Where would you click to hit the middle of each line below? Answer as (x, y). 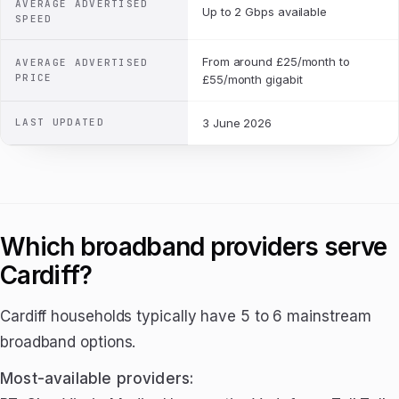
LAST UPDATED (60, 122)
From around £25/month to (276, 61)
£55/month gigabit (252, 79)
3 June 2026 (237, 123)
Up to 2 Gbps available (265, 12)
